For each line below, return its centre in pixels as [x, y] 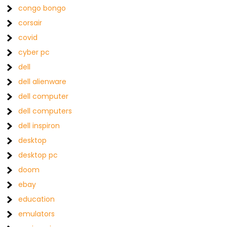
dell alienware [43, 82]
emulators [37, 214]
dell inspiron [39, 126]
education [37, 199]
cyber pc [34, 52]
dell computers [45, 111]
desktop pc [38, 155]
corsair [30, 23]
